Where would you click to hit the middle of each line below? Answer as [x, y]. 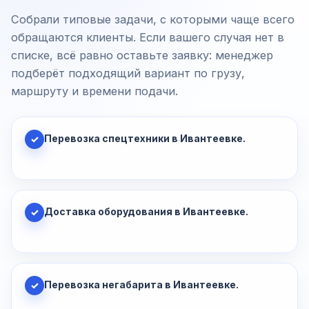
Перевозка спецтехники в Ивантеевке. [145, 139]
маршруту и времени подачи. [94, 91]
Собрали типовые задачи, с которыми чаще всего [153, 20]
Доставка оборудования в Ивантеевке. [146, 212]
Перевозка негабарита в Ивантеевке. [141, 285]
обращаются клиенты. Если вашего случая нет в [148, 38]
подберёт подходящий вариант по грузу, [128, 73]
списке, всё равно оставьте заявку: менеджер [142, 56]
